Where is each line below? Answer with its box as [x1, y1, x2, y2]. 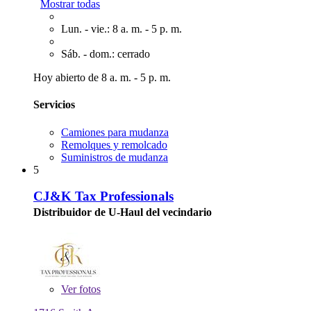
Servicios [33, 99, 75, 111]
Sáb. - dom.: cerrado [61, 48, 150, 60]
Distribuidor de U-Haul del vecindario [33, 206, 212, 219]
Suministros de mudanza [61, 151, 168, 163]
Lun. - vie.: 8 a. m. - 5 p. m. [61, 23, 182, 35]
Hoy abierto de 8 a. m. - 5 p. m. [33, 72, 171, 84]
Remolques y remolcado [61, 138, 167, 151]
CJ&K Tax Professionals [33, 189, 174, 204]
